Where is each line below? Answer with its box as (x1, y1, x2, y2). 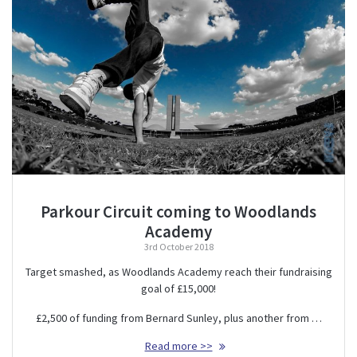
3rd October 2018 (143, 240, 214, 253)
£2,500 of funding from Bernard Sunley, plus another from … (35, 310, 322, 325)
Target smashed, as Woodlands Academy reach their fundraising (25, 264, 332, 279)
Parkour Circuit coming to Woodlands (41, 200, 316, 222)
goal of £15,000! (141, 280, 216, 296)
